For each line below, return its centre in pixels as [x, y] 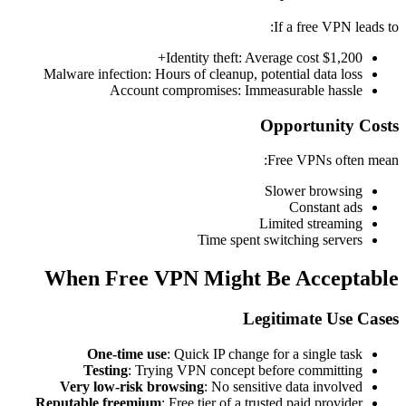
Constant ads [326, 208]
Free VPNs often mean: [333, 160]
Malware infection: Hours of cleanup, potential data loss [203, 73]
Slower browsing [314, 191]
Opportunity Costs [329, 125]
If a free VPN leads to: [336, 26]
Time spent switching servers [280, 240]
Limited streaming [311, 224]
